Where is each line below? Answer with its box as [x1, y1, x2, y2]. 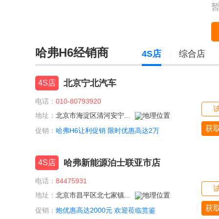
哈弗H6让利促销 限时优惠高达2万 [56, 127, 159, 135]
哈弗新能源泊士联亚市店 [64, 158, 160, 168]
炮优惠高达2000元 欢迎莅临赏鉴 [56, 206, 155, 215]
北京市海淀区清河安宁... [56, 111, 130, 119]
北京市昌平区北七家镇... [56, 191, 130, 199]
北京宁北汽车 [64, 78, 116, 88]
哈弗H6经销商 [35, 46, 109, 59]
